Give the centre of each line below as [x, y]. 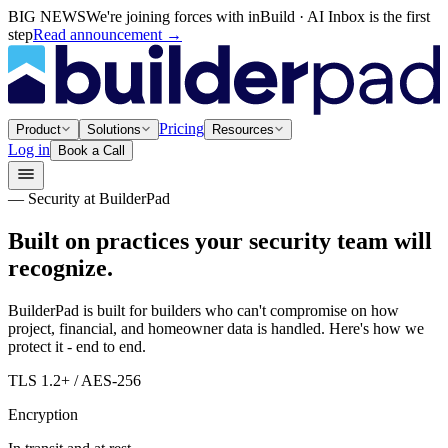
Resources [243, 130]
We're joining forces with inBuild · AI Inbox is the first [258, 16]
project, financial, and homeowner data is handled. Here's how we [216, 328]
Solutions [114, 130]
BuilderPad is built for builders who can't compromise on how [203, 310]
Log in [29, 150]
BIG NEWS [47, 16]
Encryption [43, 414]
